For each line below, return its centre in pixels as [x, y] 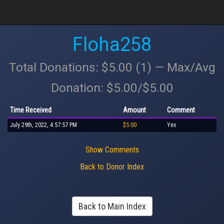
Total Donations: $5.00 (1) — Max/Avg [112, 67]
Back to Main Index [112, 206]
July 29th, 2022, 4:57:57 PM [43, 125]
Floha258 [112, 44]
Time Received [31, 110]
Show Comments [112, 149]
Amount [134, 110]
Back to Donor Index [112, 167]
